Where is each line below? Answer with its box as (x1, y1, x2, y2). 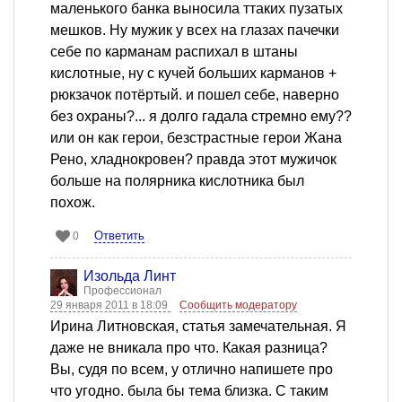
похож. (50, 195, 95, 211)
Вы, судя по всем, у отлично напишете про (50, 362, 333, 378)
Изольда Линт (83, 268, 176, 284)
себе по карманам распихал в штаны (50, 44, 298, 60)
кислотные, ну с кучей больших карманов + (50, 66, 336, 82)
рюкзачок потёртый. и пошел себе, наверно (50, 87, 339, 103)
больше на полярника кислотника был (50, 173, 304, 189)
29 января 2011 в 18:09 (50, 299, 170, 312)
